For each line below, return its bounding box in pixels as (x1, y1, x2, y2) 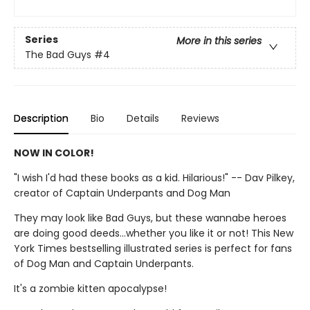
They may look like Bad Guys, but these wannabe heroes (14, 211, 286, 225)
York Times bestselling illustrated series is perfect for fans (14, 241, 292, 255)
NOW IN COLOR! (14, 146, 94, 160)
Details (127, 111, 159, 125)
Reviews (181, 111, 219, 125)
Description (14, 111, 69, 125)
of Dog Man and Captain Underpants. (14, 257, 194, 271)
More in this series (176, 34, 262, 48)
